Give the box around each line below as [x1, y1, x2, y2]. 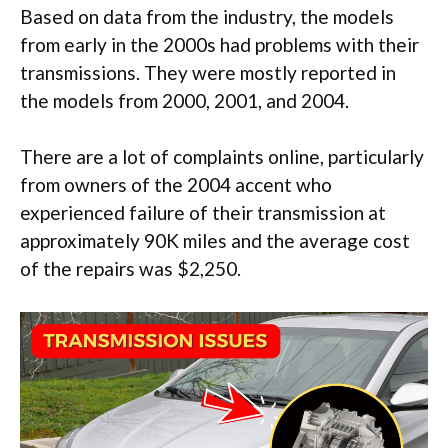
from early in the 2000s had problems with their [20, 32, 419, 56]
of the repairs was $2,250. [20, 257, 241, 281]
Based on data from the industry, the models [20, 4, 394, 28]
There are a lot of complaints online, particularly [20, 145, 424, 169]
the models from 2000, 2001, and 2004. [20, 88, 349, 112]
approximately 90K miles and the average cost [20, 229, 410, 253]
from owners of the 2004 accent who [20, 173, 332, 197]
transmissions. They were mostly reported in [20, 60, 396, 84]
